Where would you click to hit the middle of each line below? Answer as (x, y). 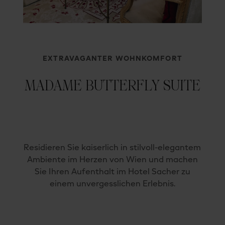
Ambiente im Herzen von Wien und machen (112, 160)
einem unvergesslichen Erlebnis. (112, 185)
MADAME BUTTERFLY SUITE (112, 86)
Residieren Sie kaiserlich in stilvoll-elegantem (113, 148)
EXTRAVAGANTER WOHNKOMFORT (113, 59)
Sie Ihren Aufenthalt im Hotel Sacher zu (112, 173)
